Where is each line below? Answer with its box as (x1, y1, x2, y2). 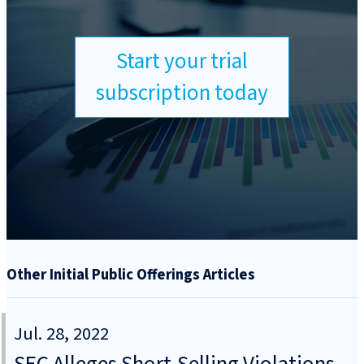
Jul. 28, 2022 (14, 321, 109, 348)
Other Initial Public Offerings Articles (6, 263, 255, 285)
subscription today (96, 76, 268, 109)
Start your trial (116, 45, 248, 77)
